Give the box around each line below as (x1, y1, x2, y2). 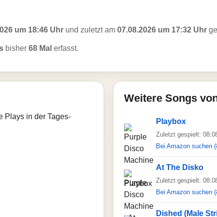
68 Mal (29, 44, 52, 52)
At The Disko (156, 163, 203, 171)
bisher (3, 44, 29, 52)
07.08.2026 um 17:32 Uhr (117, 26, 207, 34)
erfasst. (52, 44, 78, 52)
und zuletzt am (63, 26, 117, 34)
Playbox (156, 117, 186, 125)
